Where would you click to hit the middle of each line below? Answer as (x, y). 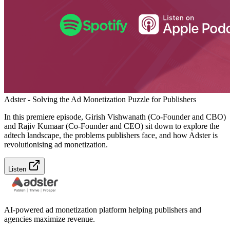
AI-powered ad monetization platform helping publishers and (103, 209)
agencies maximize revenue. (50, 219)
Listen (18, 169)
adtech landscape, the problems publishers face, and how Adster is (111, 135)
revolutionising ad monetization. (56, 144)
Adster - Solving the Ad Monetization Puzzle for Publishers (100, 99)
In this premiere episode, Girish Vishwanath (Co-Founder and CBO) (115, 117)
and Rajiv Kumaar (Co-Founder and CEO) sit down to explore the (112, 126)
